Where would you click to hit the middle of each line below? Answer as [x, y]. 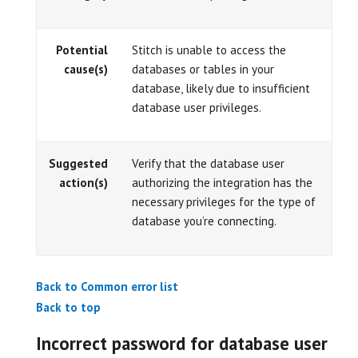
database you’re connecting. [204, 221]
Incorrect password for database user [182, 343]
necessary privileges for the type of [224, 202]
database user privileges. [197, 107]
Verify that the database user [208, 163]
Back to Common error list [107, 286]
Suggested [78, 163]
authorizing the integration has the [222, 183]
